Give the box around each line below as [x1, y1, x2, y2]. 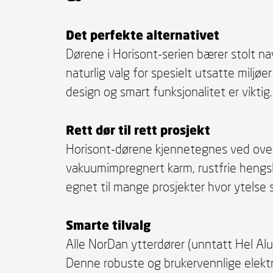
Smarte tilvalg [65, 217, 151, 233]
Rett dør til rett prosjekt [65, 122, 210, 138]
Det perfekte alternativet [65, 27, 219, 43]
